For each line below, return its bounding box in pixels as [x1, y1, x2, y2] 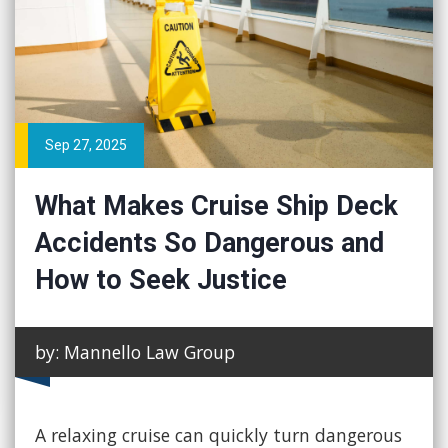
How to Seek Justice [35, 264, 287, 297]
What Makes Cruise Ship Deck [35, 190, 398, 223]
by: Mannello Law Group [35, 340, 235, 365]
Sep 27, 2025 [45, 137, 127, 154]
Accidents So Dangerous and [35, 227, 384, 260]
